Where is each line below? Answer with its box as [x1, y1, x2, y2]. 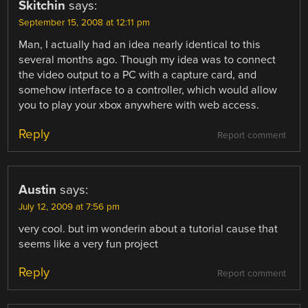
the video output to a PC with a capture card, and [19, 68, 257, 82]
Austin [19, 181, 57, 197]
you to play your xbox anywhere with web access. [19, 98, 260, 113]
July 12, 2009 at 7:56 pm [19, 201, 120, 212]
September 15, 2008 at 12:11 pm [19, 17, 151, 29]
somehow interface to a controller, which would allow [19, 83, 278, 98]
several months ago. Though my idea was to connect [19, 53, 276, 67]
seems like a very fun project [19, 236, 159, 251]
